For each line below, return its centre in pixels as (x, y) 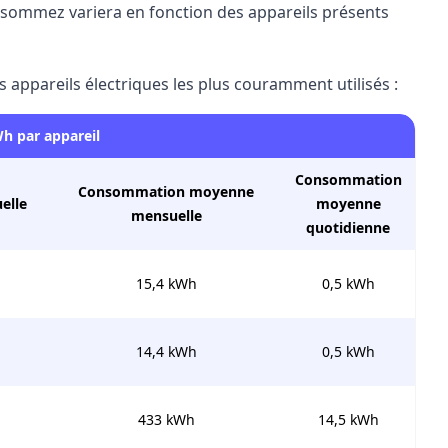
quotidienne (348, 227)
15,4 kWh (166, 283)
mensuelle (166, 215)
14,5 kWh (348, 419)
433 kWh (166, 419)
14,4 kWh (166, 351)
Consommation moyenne (166, 191)
